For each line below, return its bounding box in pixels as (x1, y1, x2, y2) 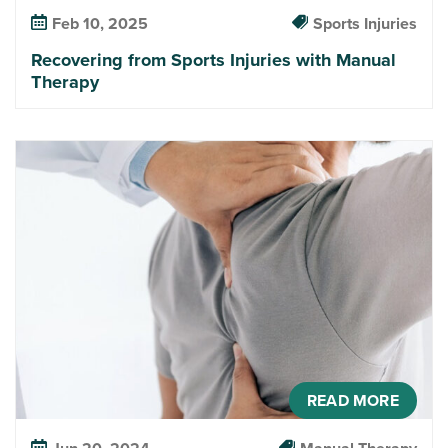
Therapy (31, 68, 100, 96)
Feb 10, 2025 (52, 12, 149, 36)
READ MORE (307, 388, 399, 412)
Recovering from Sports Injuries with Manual (31, 46, 397, 74)
